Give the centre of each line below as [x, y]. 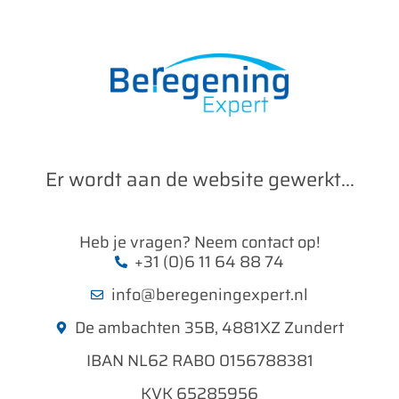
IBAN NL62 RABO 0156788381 [199, 360]
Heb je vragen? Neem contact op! [199, 242]
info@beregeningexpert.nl [209, 294]
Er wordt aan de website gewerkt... [199, 179]
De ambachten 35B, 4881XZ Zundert [210, 327]
